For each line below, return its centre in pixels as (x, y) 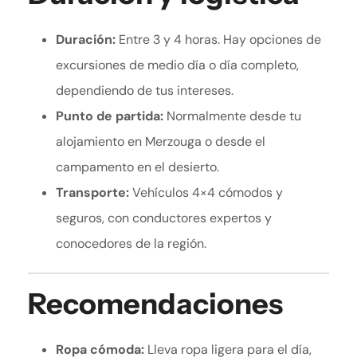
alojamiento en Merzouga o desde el (161, 142)
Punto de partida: (110, 116)
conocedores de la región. (131, 244)
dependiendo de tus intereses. (145, 91)
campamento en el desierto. (137, 167)
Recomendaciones (155, 304)
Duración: (86, 40)
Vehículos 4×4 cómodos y (206, 193)
